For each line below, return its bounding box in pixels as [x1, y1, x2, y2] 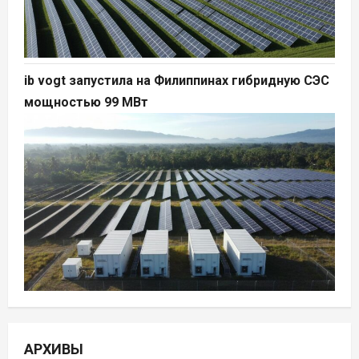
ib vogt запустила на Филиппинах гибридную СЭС [24, 73, 329, 89]
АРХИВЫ [24, 340, 83, 357]
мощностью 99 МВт [24, 95, 148, 111]
